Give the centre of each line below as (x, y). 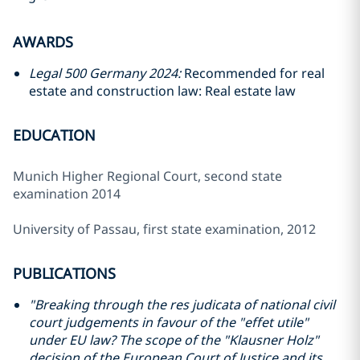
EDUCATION (54, 135)
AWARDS (43, 42)
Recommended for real (254, 73)
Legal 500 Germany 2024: (106, 73)
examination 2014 (67, 194)
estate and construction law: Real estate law (162, 91)
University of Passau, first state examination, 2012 (164, 229)
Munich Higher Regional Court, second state (147, 176)
